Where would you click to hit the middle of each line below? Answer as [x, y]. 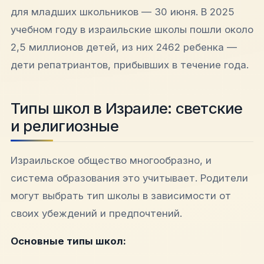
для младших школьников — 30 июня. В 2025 [123, 12]
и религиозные [65, 126]
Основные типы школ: [68, 241]
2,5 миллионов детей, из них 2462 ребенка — [124, 47]
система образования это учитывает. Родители [129, 178]
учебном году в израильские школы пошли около [132, 30]
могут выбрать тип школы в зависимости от [121, 196]
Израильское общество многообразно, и [111, 161]
